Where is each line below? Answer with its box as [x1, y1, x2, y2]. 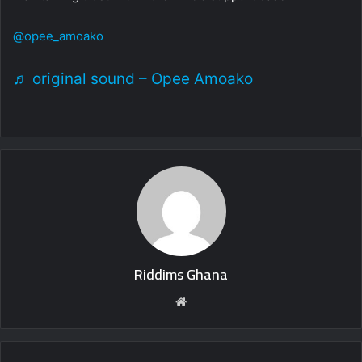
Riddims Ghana [134, 261, 228, 288]
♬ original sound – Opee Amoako [13, 69, 253, 89]
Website [190, 293, 236, 309]
